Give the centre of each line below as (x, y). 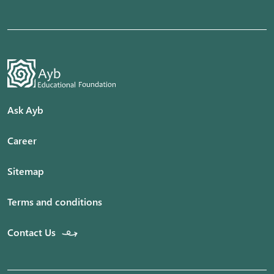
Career (22, 140)
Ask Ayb (25, 110)
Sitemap (26, 171)
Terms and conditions (55, 202)
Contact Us (31, 232)
